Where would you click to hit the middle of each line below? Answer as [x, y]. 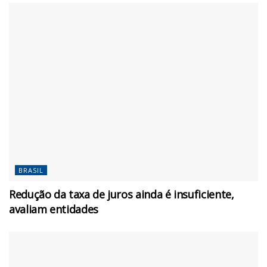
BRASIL [31, 170]
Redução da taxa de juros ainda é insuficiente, [122, 194]
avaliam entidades [54, 209]
